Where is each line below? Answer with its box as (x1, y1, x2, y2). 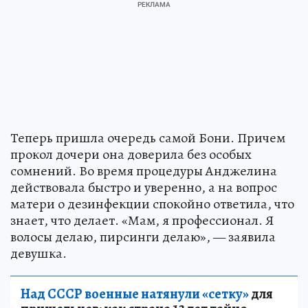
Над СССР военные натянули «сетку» (21, 284, 249, 303)
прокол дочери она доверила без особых (10, 144, 252, 164)
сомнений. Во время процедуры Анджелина (10, 161, 277, 180)
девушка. (10, 243, 67, 263)
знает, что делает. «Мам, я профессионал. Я (10, 210, 274, 230)
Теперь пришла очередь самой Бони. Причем (10, 128, 285, 147)
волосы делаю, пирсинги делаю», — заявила (10, 227, 276, 246)
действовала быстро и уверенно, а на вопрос (10, 177, 277, 197)
